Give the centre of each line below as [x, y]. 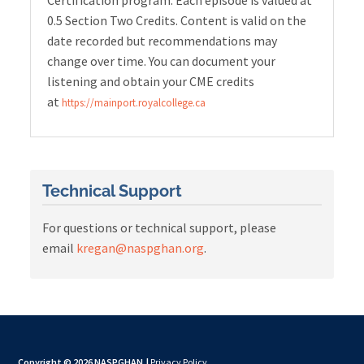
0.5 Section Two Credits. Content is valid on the [177, 21]
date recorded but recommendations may [162, 41]
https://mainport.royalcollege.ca [134, 103]
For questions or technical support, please [160, 228]
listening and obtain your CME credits [151, 82]
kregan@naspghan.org [141, 248]
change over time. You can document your [162, 61]
